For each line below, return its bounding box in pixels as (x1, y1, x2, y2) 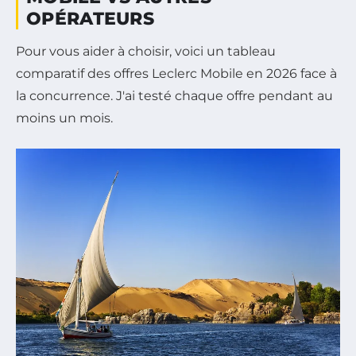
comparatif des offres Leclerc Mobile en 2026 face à (16, 66, 337, 82)
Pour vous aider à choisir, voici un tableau (16, 44, 276, 60)
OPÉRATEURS (26, 8, 155, 30)
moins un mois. (16, 110, 113, 126)
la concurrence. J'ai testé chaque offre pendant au (16, 88, 333, 104)
